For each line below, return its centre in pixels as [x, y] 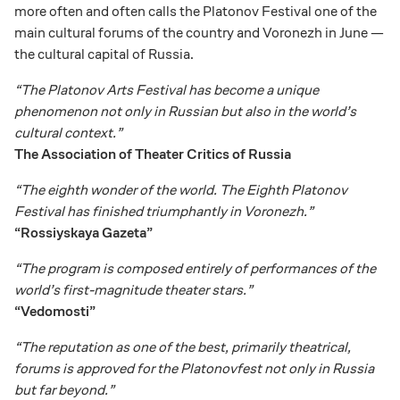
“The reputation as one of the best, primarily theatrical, [183, 346]
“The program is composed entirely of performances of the [195, 268]
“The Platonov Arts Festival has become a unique [167, 89]
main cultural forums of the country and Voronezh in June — [199, 32]
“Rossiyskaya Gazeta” [83, 232]
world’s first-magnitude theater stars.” [133, 289]
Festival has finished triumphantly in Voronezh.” [164, 211]
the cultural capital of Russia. [104, 54]
